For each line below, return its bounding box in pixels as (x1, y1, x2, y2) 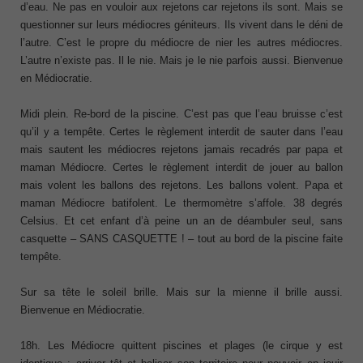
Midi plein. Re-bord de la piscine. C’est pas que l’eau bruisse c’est (20, 107, 343, 120)
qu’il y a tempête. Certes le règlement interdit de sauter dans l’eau (20, 125, 343, 138)
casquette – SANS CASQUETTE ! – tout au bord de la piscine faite (20, 232, 343, 245)
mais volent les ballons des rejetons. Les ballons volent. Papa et (20, 178, 343, 191)
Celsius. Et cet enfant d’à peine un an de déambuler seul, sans (20, 214, 343, 227)
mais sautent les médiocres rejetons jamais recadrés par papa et (20, 143, 343, 156)
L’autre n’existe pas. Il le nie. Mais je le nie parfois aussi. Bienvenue (20, 53, 343, 66)
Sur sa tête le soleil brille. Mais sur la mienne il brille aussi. (20, 285, 343, 298)
